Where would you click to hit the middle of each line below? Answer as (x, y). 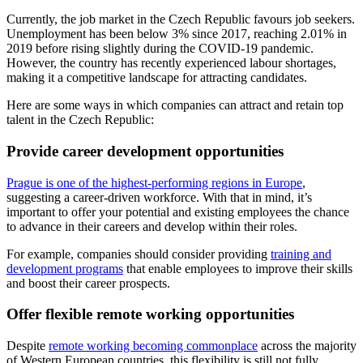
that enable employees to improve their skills (238, 268)
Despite (28, 346)
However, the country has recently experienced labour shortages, (171, 63)
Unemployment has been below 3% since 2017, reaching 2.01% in (177, 34)
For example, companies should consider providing (139, 254)
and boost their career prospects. (88, 283)
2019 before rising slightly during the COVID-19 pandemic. (160, 49)
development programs (65, 268)
